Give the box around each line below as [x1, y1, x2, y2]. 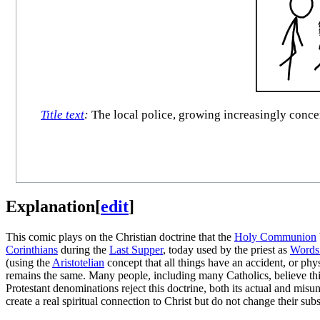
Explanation [6, 196, 95, 216]
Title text [41, 108, 85, 122]
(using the [6, 256, 52, 269]
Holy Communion [234, 230, 316, 243]
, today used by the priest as [163, 243, 290, 256]
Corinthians [6, 243, 58, 256]
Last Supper [109, 243, 163, 256]
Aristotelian [52, 256, 104, 269]
